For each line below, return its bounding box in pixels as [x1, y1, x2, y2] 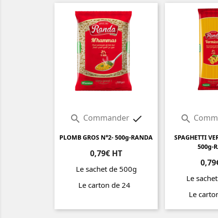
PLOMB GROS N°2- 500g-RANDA [59, 133, 153, 142]
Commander [81, 112, 131, 124]
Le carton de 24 [78, 180, 134, 190]
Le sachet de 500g [75, 164, 137, 174]
